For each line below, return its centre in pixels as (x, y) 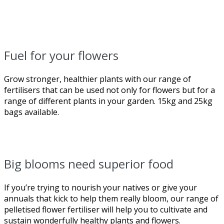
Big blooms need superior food (89, 163)
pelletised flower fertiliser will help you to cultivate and (106, 209)
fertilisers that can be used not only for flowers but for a (109, 90)
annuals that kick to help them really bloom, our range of (111, 198)
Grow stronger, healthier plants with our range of (97, 79)
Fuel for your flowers (61, 55)
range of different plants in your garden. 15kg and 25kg (108, 101)
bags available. (31, 112)
